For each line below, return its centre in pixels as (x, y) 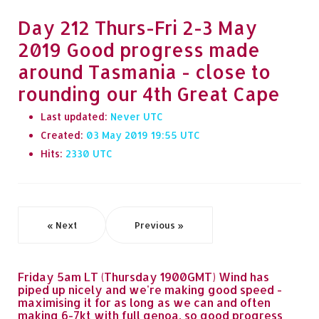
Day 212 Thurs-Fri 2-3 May (137, 27)
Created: (63, 135)
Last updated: (75, 116)
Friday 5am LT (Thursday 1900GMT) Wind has (143, 277)
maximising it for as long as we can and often (144, 302)
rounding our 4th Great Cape (149, 94)
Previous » (159, 225)
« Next (62, 225)
